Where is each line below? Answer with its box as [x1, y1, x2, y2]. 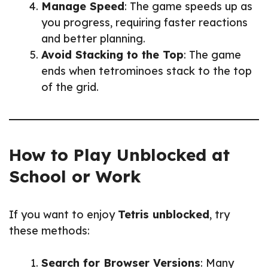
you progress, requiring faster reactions [41, 15, 248, 29]
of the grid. [41, 80, 99, 94]
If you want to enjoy [9, 207, 118, 221]
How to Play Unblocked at [9, 144, 230, 165]
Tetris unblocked [118, 207, 209, 221]
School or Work [9, 165, 141, 187]
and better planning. [41, 31, 145, 45]
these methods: [9, 223, 90, 237]
